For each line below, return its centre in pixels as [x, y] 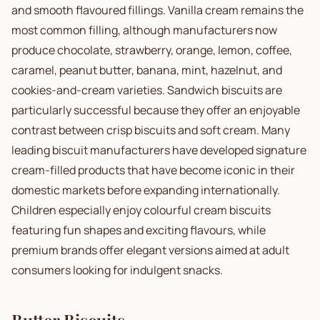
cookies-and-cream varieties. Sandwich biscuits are [147, 90]
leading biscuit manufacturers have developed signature [159, 150]
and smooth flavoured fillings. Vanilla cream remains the [157, 10]
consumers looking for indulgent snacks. [117, 270]
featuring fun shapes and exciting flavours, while [139, 230]
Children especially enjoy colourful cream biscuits [141, 210]
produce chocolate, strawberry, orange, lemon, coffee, [152, 50]
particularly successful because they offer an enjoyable [156, 110]
